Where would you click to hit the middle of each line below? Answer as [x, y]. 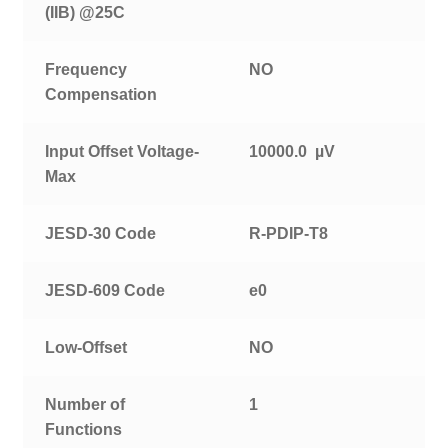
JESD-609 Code [105, 291]
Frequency [86, 70]
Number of [85, 405]
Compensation [101, 95]
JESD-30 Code [101, 234]
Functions [84, 430]
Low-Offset [86, 348]
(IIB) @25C [85, 13]
